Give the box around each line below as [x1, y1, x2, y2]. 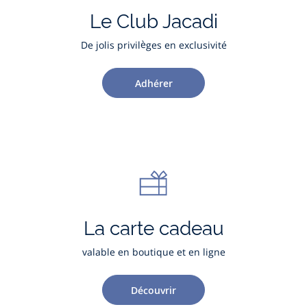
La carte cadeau [83, 217, 224, 240]
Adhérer [134, 76, 173, 90]
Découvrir [131, 283, 176, 297]
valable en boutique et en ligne [82, 245, 225, 258]
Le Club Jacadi [89, 10, 218, 33]
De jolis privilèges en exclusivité [80, 38, 227, 51]
